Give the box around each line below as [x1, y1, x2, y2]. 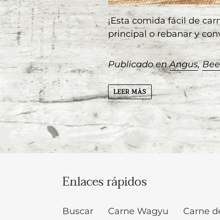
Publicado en [108, 58, 170, 70]
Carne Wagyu [108, 206, 168, 217]
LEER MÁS [113, 87, 147, 97]
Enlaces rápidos [62, 172, 147, 192]
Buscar [62, 206, 93, 217]
